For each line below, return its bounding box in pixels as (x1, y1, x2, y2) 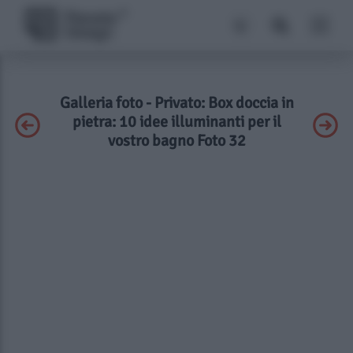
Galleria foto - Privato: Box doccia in (59, 93, 294, 113)
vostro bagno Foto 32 (107, 131, 246, 150)
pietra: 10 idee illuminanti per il (72, 112, 281, 132)
